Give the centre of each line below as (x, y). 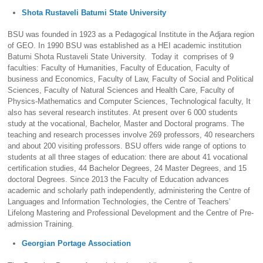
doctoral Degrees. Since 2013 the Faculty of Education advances (119, 179)
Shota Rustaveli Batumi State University (94, 12)
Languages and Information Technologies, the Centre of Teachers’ (119, 201)
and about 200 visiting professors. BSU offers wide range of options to (127, 146)
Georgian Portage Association (77, 244)
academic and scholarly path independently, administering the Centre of (129, 190)
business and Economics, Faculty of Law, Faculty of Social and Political (131, 79)
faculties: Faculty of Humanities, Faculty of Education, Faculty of (119, 68)
